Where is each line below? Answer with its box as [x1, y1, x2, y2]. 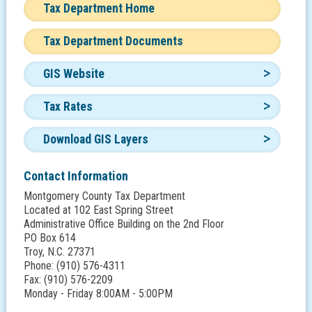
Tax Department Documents [42, 34, 183, 48]
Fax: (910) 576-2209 [23, 273, 113, 286]
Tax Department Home [42, 1, 155, 15]
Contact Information [23, 169, 128, 183]
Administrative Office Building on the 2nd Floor [23, 217, 224, 231]
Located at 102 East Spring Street [23, 203, 173, 217]
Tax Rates [42, 100, 93, 114]
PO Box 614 [23, 231, 76, 244]
